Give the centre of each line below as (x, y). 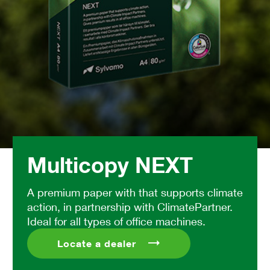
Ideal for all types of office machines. (116, 221)
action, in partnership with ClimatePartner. (130, 206)
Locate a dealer (97, 243)
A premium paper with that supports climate (135, 192)
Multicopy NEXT (110, 164)
